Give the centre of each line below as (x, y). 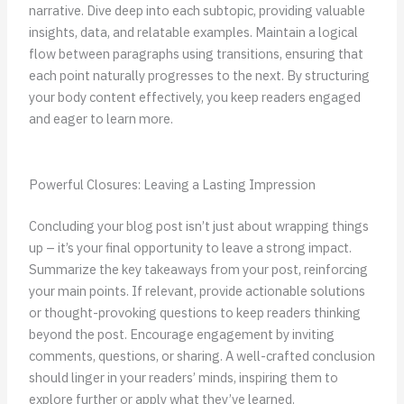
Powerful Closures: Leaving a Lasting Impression (172, 184)
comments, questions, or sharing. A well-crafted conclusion (202, 355)
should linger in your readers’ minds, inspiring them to (183, 377)
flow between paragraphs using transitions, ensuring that (196, 53)
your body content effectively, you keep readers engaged (194, 96)
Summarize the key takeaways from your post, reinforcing (198, 269)
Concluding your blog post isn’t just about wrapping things (198, 225)
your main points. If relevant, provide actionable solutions (197, 290)
